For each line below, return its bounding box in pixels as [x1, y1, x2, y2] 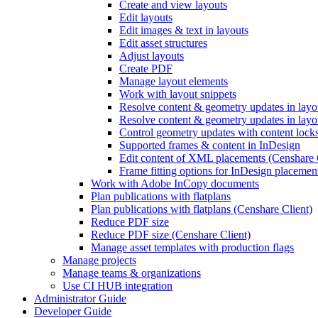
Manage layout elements [119, 75, 228, 87]
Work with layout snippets [119, 88, 236, 100]
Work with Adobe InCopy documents [91, 177, 259, 190]
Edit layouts [119, 11, 172, 23]
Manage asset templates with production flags [91, 241, 294, 253]
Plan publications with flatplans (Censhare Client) [91, 203, 312, 215]
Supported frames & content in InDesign [119, 139, 300, 151]
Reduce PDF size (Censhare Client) [91, 229, 251, 241]
